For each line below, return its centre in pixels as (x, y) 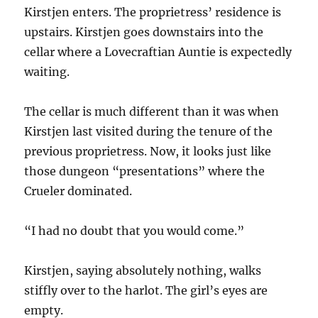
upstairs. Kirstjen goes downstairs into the (144, 32)
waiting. (47, 71)
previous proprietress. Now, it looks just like (148, 151)
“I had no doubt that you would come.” (135, 230)
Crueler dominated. (78, 191)
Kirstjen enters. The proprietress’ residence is (153, 12)
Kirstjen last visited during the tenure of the (149, 131)
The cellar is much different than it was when (152, 111)
